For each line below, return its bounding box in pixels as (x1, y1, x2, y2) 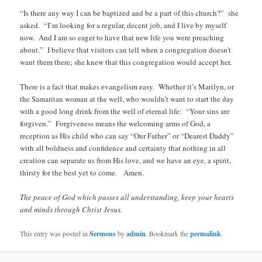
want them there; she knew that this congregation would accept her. (20, 56, 232, 67)
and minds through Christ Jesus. (20, 204, 123, 215)
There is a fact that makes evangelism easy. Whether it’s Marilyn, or (20, 81, 235, 92)
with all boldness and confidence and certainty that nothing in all (20, 142, 226, 153)
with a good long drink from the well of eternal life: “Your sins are (20, 105, 230, 116)
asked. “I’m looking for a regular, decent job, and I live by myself (20, 19, 227, 30)
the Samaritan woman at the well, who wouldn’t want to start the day (20, 93, 235, 104)
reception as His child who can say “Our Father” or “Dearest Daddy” (20, 130, 235, 141)
